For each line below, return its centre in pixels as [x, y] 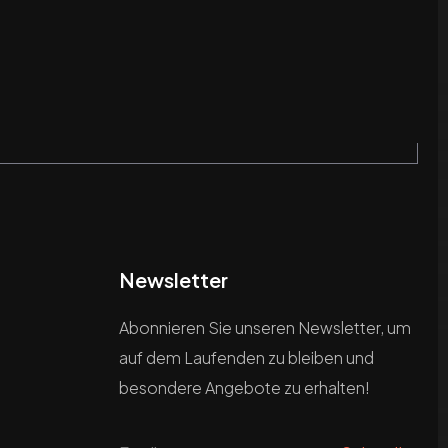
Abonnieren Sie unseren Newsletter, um [265, 328]
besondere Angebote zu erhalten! [245, 388]
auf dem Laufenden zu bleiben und [247, 358]
